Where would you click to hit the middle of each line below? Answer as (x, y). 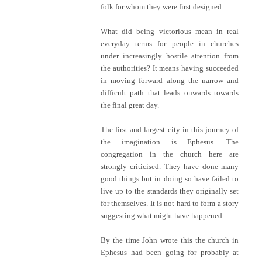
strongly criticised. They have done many (170, 166)
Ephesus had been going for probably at (170, 252)
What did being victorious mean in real (170, 31)
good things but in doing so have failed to (170, 178)
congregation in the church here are (170, 154)
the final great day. (130, 105)
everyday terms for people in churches (170, 43)
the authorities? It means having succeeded (170, 68)
